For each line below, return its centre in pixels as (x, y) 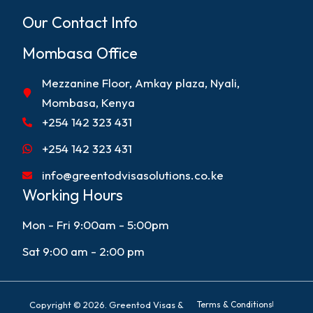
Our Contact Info (80, 23)
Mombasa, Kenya (88, 102)
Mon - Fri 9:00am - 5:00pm (96, 225)
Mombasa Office (80, 53)
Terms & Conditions (235, 304)
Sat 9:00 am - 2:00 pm (84, 252)
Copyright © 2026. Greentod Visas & (106, 304)
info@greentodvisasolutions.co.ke (132, 175)
